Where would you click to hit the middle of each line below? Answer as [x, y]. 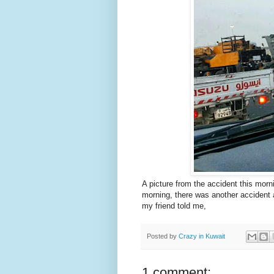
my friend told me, [174, 206]
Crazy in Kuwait [202, 236]
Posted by [163, 236]
